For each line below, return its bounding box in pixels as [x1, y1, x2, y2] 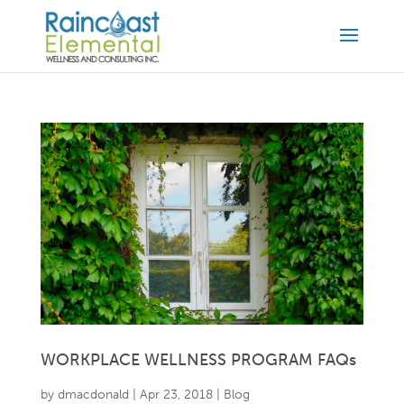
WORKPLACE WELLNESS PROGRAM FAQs [40, 350, 356, 370]
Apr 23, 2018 [139, 387, 213, 402]
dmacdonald [57, 387, 129, 402]
